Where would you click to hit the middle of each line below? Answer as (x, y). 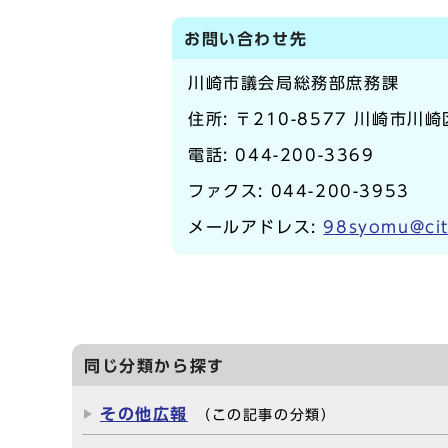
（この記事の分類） (266, 415)
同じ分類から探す (154, 366)
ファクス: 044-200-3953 (299, 191)
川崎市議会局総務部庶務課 (294, 83)
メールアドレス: (256, 227)
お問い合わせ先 (246, 39)
